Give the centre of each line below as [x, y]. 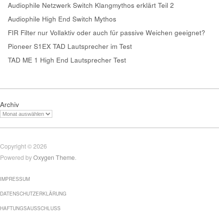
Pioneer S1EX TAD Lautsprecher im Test [70, 46]
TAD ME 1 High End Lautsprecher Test [67, 60]
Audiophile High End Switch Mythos [62, 19]
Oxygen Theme [54, 157]
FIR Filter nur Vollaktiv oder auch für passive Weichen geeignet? [107, 33]
